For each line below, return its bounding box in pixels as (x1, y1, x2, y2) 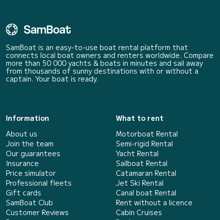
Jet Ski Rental (116, 177, 164, 188)
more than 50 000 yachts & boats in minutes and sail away (6, 57, 203, 68)
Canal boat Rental (116, 187, 176, 197)
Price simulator (6, 167, 56, 178)
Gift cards (6, 187, 41, 197)
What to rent (116, 112, 164, 123)
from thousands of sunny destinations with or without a (6, 65, 198, 76)
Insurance (6, 158, 39, 168)
